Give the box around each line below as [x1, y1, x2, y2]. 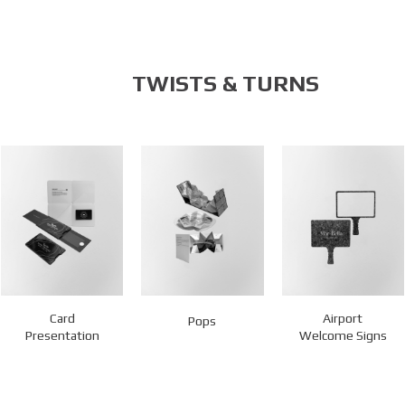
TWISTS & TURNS [131, 70, 319, 97]
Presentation [24, 327, 99, 343]
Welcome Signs [298, 327, 387, 343]
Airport [323, 310, 363, 325]
